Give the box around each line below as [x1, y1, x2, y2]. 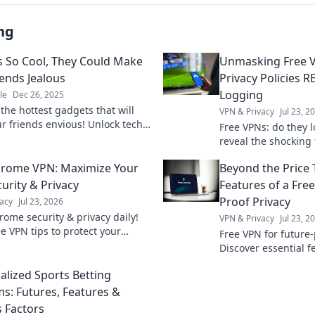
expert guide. [219, 269, 283, 283]
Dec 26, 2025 [13, 88, 64, 101]
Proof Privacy [219, 193, 290, 210]
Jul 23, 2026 [18, 195, 63, 207]
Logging [219, 86, 263, 103]
